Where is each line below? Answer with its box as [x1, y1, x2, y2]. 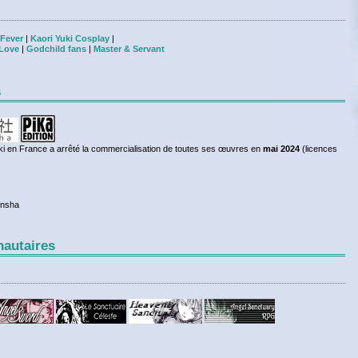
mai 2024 [263, 144, 300, 154]
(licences [300, 144, 337, 154]
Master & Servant [93, 44, 165, 54]
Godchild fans [26, 44, 86, 54]
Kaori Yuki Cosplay [30, 34, 109, 44]
